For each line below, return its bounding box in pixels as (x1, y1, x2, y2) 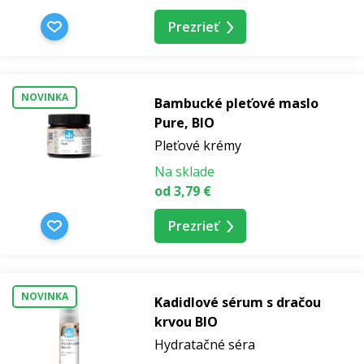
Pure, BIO (154, 114, 214, 132)
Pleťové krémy (154, 136, 241, 154)
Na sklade (154, 162, 214, 180)
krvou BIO (154, 313, 218, 331)
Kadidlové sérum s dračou (154, 293, 321, 311)
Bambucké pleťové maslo (154, 94, 318, 112)
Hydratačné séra (154, 336, 255, 353)
